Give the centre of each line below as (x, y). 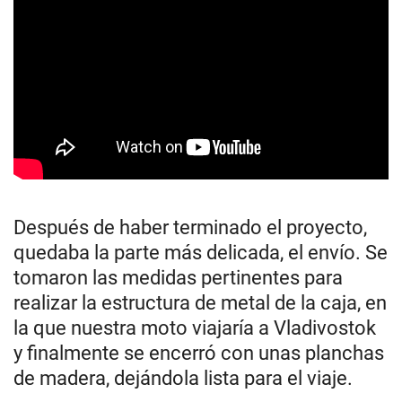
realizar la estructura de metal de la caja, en (200, 302)
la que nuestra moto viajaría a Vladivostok (195, 328)
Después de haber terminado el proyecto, (190, 227)
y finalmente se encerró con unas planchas (199, 353)
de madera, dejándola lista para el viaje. (183, 378)
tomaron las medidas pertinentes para (178, 277)
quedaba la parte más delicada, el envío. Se (201, 252)
